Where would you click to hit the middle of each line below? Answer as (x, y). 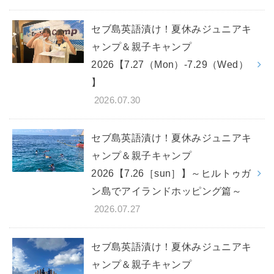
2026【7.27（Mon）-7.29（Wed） (170, 65)
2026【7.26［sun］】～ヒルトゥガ (171, 173)
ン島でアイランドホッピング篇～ (167, 191)
